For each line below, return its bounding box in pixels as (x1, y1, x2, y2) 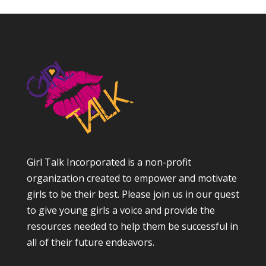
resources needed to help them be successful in (26, 219, 238, 233)
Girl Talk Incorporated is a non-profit (26, 155, 191, 169)
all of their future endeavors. (26, 235, 154, 249)
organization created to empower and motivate (26, 171, 237, 185)
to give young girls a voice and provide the (26, 203, 215, 217)
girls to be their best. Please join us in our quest (26, 187, 239, 201)
